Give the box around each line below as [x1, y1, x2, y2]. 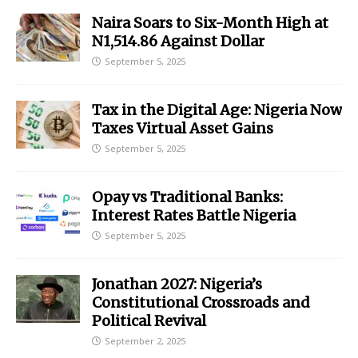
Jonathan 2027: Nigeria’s [92, 275, 262, 294]
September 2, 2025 [105, 335, 185, 348]
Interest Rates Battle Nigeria [92, 206, 296, 225]
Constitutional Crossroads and [92, 293, 310, 312]
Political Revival [92, 312, 206, 331]
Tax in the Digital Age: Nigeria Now [92, 101, 342, 120]
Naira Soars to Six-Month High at [92, 14, 328, 33]
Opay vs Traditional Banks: [92, 188, 283, 207]
